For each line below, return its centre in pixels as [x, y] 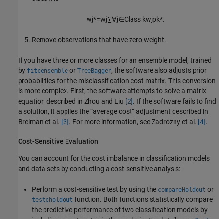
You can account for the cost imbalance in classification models [114, 158]
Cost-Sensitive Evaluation [58, 142]
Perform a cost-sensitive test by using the [95, 189]
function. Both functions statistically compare [143, 199]
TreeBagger [94, 71]
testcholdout [52, 200]
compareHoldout [182, 189]
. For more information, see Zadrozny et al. [133, 122]
